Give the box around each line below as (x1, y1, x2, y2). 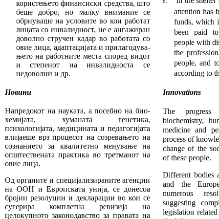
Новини (4, 88, 31, 97)
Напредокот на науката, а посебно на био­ (4, 107, 151, 115)
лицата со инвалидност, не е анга (16, 25, 129, 34)
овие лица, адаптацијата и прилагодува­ (16, 43, 151, 52)
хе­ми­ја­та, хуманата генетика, (4, 115, 151, 124)
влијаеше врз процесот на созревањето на (4, 133, 151, 142)
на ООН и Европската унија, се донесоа (4, 185, 151, 194)
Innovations (162, 88, 201, 97)
